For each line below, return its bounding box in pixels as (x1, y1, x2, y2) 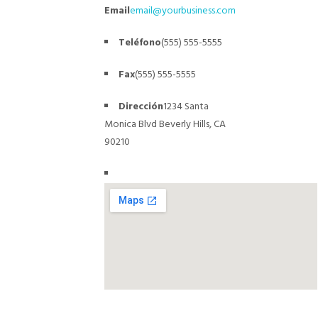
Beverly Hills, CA (156, 116, 226, 133)
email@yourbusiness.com (129, 3, 236, 19)
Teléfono (118, 35, 161, 51)
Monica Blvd (104, 116, 157, 133)
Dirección (118, 99, 163, 115)
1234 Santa (163, 99, 209, 115)
